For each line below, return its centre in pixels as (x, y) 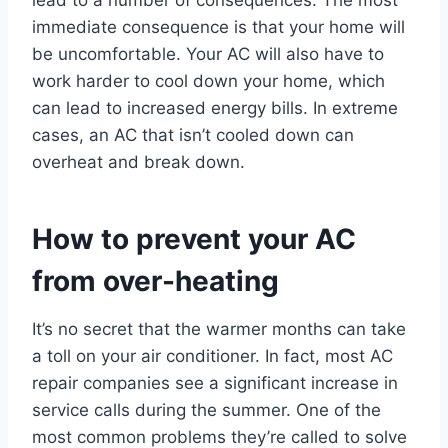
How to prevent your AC (194, 239)
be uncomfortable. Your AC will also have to (208, 54)
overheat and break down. (138, 162)
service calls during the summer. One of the (206, 410)
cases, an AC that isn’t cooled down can (193, 135)
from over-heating (155, 281)
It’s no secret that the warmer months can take (219, 329)
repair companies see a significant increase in (215, 383)
